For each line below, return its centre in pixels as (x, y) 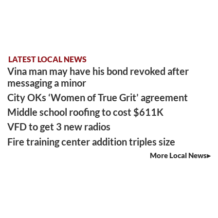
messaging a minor (47, 82)
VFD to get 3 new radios (59, 127)
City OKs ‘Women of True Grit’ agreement (98, 97)
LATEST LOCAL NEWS (47, 59)
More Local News (178, 155)
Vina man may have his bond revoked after (98, 71)
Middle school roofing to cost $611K (86, 112)
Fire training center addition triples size (91, 141)
